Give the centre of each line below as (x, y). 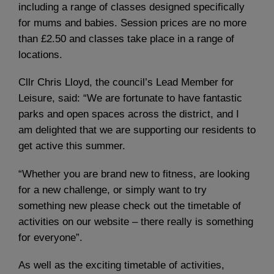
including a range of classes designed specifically (131, 7)
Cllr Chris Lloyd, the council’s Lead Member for (126, 83)
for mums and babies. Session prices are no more (132, 23)
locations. (40, 55)
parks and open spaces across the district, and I (129, 114)
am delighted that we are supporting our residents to (137, 130)
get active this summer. (72, 146)
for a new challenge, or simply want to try (113, 190)
